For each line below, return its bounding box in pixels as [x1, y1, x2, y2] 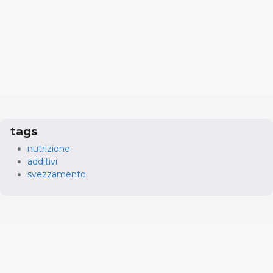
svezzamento [27, 168, 86, 180]
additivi [27, 155, 57, 167]
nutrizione [27, 143, 70, 154]
